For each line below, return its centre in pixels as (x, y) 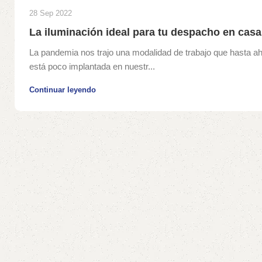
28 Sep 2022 (51, 13)
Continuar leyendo (63, 90)
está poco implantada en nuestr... (92, 67)
